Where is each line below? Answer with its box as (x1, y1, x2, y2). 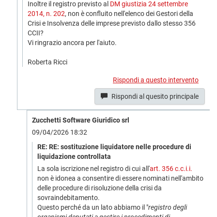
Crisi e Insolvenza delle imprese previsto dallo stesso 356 (28, 19, 196, 27)
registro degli (148, 203, 187, 211)
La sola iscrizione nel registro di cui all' (37, 165, 150, 172)
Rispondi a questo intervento (113, 76, 199, 84)
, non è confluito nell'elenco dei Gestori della (65, 10, 193, 17)
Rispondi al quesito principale (111, 93, 199, 100)
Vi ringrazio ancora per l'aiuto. (28, 39, 117, 46)
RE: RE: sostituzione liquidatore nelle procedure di (37, 143, 191, 151)
